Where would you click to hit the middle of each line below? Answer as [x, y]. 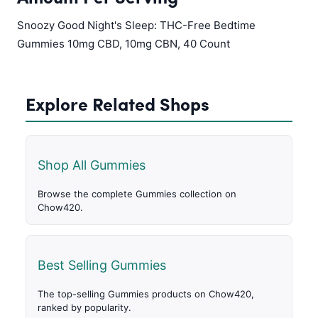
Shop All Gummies [92, 165]
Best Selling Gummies [102, 265]
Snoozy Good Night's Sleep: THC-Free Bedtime [136, 26]
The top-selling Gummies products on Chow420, [146, 294]
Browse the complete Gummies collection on [137, 194]
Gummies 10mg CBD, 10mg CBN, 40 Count [124, 44]
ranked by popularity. [84, 308]
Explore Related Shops [117, 104]
